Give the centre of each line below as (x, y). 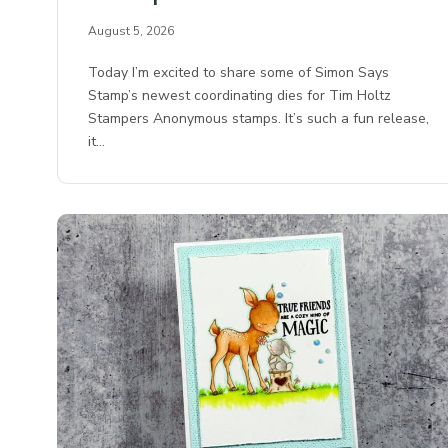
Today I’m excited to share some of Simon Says (239, 73)
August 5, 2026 (131, 31)
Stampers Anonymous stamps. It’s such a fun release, (259, 119)
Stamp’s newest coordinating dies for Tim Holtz (240, 96)
